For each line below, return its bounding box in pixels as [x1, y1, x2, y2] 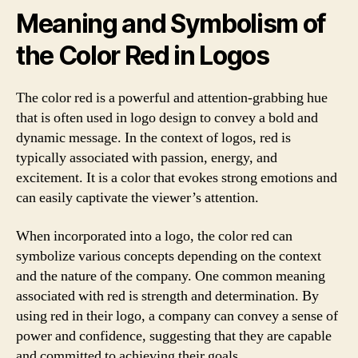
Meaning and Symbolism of [16, 8, 327, 39]
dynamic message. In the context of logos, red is [16, 129, 291, 147]
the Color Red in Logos [16, 40, 269, 71]
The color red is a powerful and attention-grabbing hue [16, 89, 328, 107]
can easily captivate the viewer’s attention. [16, 189, 259, 207]
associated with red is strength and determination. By [16, 286, 319, 305]
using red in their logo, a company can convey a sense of [16, 306, 338, 325]
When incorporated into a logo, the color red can [16, 226, 292, 245]
